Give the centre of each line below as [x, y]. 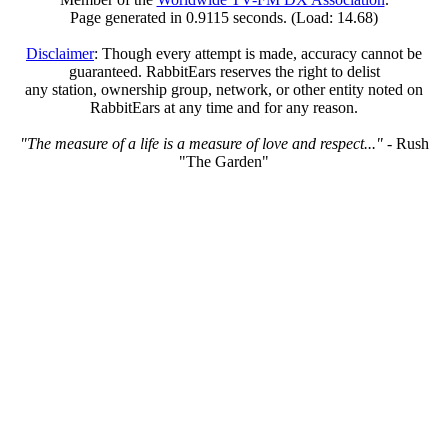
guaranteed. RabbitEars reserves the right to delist [224, 71]
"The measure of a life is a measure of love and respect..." [201, 143]
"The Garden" [224, 161]
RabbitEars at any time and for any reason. [224, 107]
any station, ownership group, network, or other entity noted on [224, 89]
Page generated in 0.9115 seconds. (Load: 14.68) [224, 17]
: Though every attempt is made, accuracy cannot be [258, 53]
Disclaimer [60, 53]
